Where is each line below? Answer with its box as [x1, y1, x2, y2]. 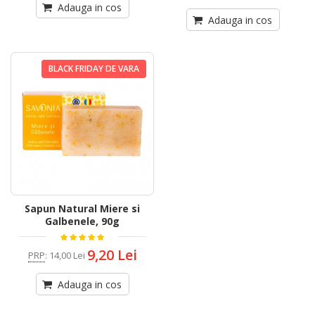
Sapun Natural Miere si [25, 202, 140, 216]
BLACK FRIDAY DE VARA [49, 63, 139, 75]
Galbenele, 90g [45, 214, 120, 229]
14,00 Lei [49, 248, 85, 262]
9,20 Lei [86, 245, 137, 265]
